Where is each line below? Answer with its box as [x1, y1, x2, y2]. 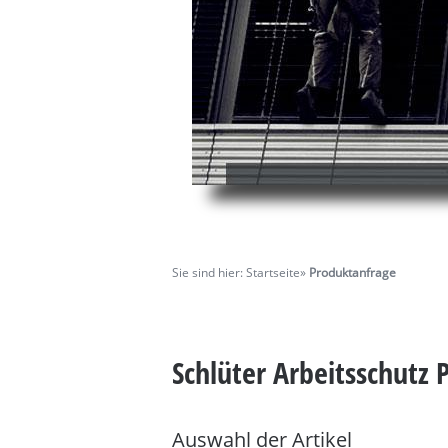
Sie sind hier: [172, 264, 246, 281]
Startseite [246, 264, 300, 281]
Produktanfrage [309, 264, 396, 281]
